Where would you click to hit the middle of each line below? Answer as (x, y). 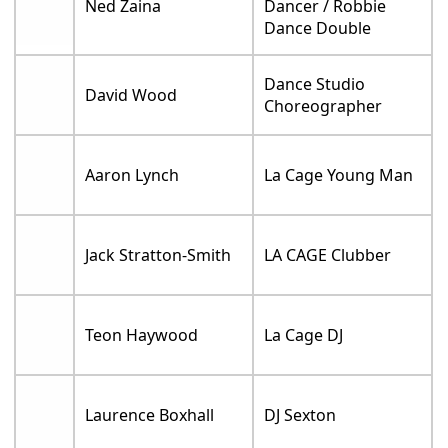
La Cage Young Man (339, 174)
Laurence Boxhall (150, 414)
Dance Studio (315, 83)
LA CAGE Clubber (328, 254)
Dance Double (318, 27)
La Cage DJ (304, 334)
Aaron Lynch (132, 174)
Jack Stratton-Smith (158, 254)
